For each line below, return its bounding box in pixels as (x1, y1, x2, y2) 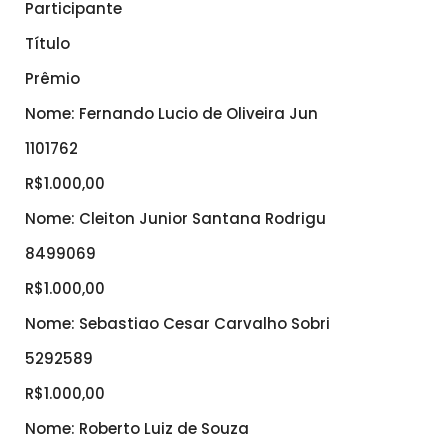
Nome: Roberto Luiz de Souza (25, 417, 249, 439)
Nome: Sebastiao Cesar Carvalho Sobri (25, 312, 330, 334)
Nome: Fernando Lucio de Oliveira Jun (25, 102, 318, 124)
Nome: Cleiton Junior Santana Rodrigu (25, 207, 326, 229)
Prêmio (25, 67, 80, 89)
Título (25, 32, 70, 54)
